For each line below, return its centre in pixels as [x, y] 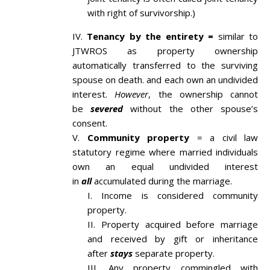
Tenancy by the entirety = [152, 36]
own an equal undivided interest [165, 167]
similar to [238, 36]
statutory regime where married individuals [165, 152]
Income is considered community [180, 196]
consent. [90, 123]
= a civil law [224, 138]
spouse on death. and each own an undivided [165, 80]
